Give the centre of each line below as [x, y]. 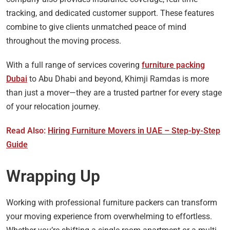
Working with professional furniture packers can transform [112, 202]
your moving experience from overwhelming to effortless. [109, 216]
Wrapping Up [53, 176]
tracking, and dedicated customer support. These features [110, 13]
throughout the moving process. [64, 41]
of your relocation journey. [53, 106]
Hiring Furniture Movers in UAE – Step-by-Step [134, 130]
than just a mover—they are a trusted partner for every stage [114, 92]
